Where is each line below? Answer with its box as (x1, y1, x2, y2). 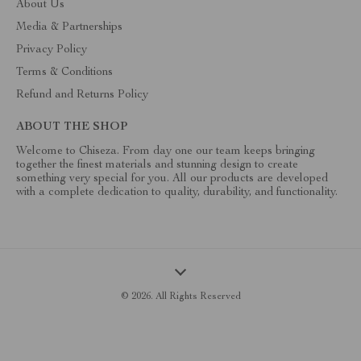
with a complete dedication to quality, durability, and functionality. (16, 187, 338, 198)
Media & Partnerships (16, 22, 122, 33)
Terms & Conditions (16, 67, 113, 78)
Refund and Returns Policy (16, 89, 148, 101)
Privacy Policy (16, 44, 87, 56)
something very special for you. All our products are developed (16, 173, 328, 185)
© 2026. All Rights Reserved (120, 292, 241, 301)
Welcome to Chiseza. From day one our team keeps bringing (16, 146, 315, 157)
